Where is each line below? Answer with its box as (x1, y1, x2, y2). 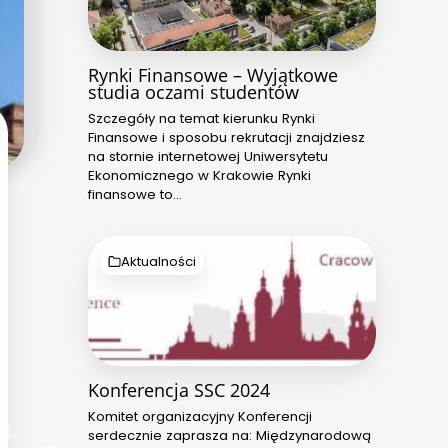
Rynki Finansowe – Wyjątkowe (88, 62, 338, 87)
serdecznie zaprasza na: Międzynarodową (88, 425, 371, 445)
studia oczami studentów (88, 79, 299, 104)
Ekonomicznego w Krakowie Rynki (88, 165, 311, 185)
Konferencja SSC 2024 (88, 377, 270, 402)
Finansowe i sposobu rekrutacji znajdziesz (88, 127, 365, 147)
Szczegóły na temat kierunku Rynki (88, 108, 315, 128)
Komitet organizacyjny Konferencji (88, 406, 312, 426)
